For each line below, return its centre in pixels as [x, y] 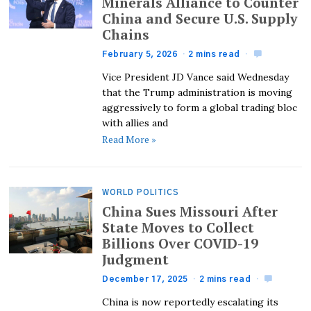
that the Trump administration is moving [197, 92]
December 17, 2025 [145, 279]
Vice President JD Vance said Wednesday [196, 77]
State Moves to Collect [178, 228]
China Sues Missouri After [190, 212]
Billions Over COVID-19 [180, 244]
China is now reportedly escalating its [191, 302]
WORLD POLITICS [141, 193]
